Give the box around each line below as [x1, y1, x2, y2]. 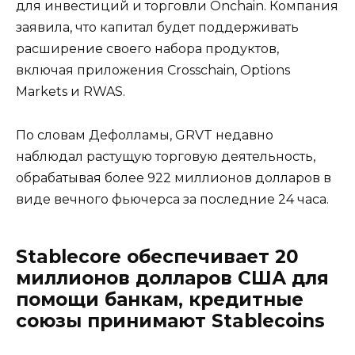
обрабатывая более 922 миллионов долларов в [16, 170, 331, 185]
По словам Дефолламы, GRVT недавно [16, 127, 273, 143]
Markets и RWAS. [16, 84, 125, 100]
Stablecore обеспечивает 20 [16, 245, 299, 268]
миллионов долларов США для [16, 266, 329, 289]
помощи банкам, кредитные [16, 288, 303, 311]
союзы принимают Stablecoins [16, 309, 325, 332]
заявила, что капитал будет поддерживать [16, 20, 299, 36]
